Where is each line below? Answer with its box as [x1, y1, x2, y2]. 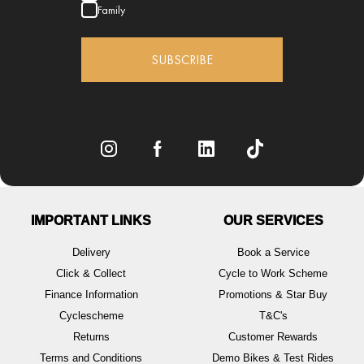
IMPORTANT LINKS [31, 214, 151, 228]
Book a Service [236, 246, 310, 259]
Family [97, 2, 125, 18]
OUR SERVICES [223, 214, 323, 228]
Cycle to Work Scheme [219, 267, 327, 280]
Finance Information [44, 288, 138, 301]
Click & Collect [56, 267, 126, 280]
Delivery [71, 246, 110, 259]
